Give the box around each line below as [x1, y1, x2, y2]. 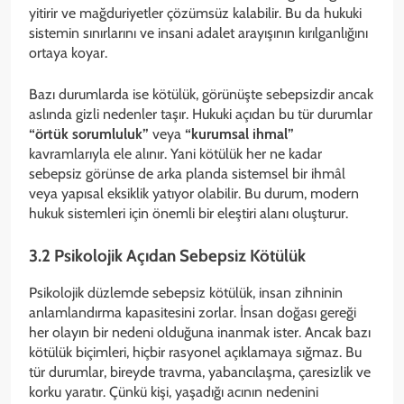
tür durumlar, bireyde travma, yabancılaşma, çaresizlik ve [29, 363, 371, 381]
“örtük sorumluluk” [29, 125, 152, 143]
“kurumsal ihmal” [185, 125, 294, 143]
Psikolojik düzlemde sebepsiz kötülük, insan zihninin [29, 283, 343, 301]
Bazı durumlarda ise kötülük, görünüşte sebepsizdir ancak [29, 86, 373, 104]
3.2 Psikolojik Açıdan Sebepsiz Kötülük [29, 245, 306, 267]
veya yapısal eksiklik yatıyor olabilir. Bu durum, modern [29, 185, 359, 203]
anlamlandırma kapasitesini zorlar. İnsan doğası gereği [29, 303, 356, 321]
